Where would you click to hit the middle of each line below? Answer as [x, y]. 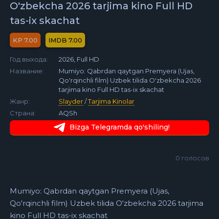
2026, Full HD [79, 59]
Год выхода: [29, 59]
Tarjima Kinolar [111, 101]
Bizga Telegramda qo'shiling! [119, 127]
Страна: [23, 113]
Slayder [71, 101]
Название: [27, 71]
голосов [195, 158]
